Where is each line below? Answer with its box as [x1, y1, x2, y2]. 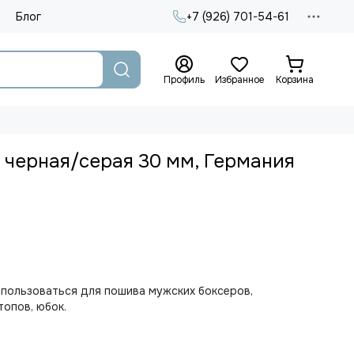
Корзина [276, 73, 314, 86]
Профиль [164, 73, 205, 86]
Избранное [215, 73, 264, 86]
